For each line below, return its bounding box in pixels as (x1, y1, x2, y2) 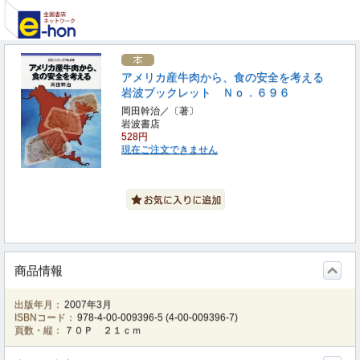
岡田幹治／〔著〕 (121, 105, 198, 117)
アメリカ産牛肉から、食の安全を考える (121, 71, 324, 84)
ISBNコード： (14, 312, 76, 323)
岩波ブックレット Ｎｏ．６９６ (121, 86, 290, 99)
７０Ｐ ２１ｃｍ (64, 325, 142, 336)
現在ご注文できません (121, 144, 218, 155)
